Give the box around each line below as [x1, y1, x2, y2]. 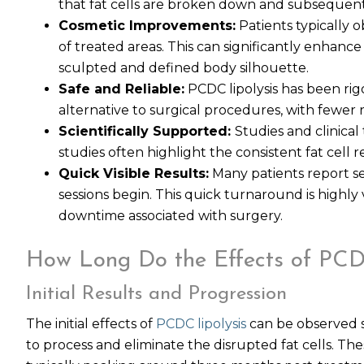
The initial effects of [26, 316, 156, 331]
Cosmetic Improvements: [58, 18, 236, 33]
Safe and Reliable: [58, 81, 184, 97]
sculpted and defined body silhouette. [58, 60, 309, 76]
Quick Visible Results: [58, 166, 209, 181]
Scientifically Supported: [58, 123, 235, 139]
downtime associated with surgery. [58, 208, 283, 223]
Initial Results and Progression [26, 284, 287, 304]
